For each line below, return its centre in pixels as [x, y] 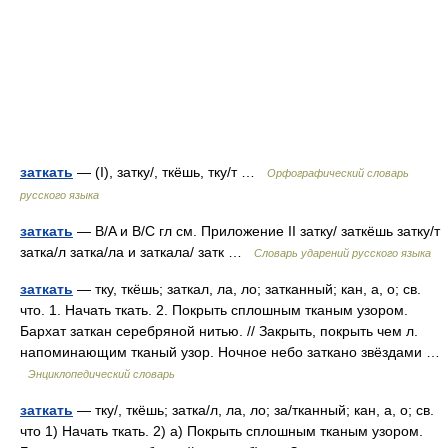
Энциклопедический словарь [101, 374]
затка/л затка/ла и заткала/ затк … [137, 252]
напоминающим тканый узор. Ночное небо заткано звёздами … [230, 352]
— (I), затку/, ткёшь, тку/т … [170, 172]
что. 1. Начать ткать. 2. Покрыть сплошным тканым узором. [214, 310]
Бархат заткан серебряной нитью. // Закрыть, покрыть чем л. [219, 331]
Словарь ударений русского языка [342, 253]
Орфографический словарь [338, 173]
